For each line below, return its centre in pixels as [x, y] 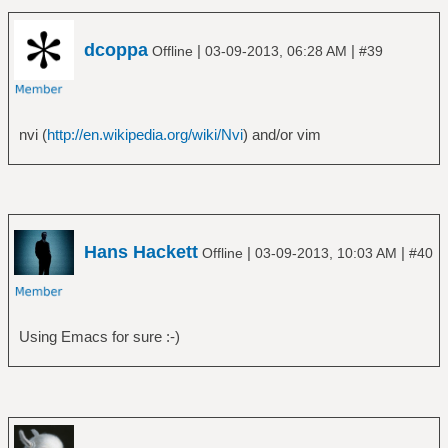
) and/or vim [281, 134]
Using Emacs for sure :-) [99, 337]
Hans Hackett [141, 252]
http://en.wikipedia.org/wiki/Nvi [144, 134]
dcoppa [116, 49]
